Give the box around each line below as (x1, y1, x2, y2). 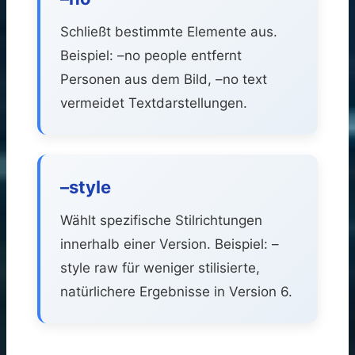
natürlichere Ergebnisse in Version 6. (60, 283, 292, 300)
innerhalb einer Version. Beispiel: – (60, 235, 279, 252)
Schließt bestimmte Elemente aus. (60, 23, 277, 40)
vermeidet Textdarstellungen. (60, 94, 247, 111)
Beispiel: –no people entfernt (60, 47, 242, 63)
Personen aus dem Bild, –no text (60, 71, 267, 87)
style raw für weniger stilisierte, (60, 259, 260, 276)
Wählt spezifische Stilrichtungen (60, 212, 262, 228)
